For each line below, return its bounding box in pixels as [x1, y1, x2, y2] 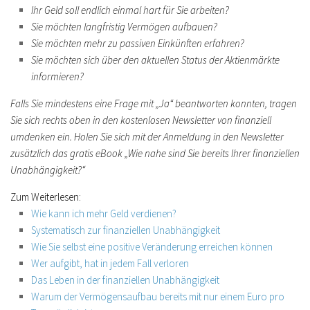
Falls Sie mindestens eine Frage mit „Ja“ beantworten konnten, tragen [10, 97, 297, 110]
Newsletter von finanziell [172, 113, 271, 127]
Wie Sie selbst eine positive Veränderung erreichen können [31, 240, 273, 253]
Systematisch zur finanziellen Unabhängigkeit [31, 224, 220, 237]
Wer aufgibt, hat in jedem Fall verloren [31, 257, 189, 270]
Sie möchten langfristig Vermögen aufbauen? [31, 20, 217, 33]
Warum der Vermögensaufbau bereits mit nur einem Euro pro [31, 290, 284, 303]
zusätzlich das [10, 147, 70, 160]
